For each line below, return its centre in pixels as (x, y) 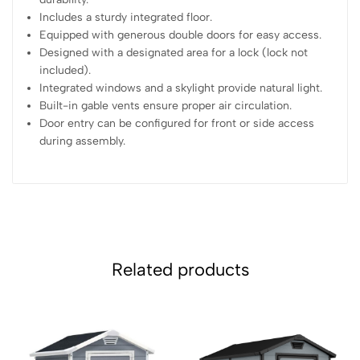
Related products (180, 269)
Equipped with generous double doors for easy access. (181, 35)
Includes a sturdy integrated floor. (126, 17)
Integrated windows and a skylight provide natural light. (181, 88)
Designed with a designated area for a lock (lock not (174, 52)
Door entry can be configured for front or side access (177, 123)
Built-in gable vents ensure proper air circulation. (166, 105)
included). (65, 70)
